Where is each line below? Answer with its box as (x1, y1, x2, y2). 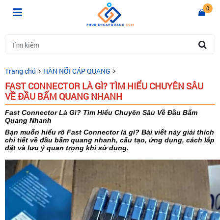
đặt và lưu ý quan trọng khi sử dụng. (5, 144, 131, 152)
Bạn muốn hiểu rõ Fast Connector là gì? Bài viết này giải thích (5, 128, 214, 136)
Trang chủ (5, 66, 36, 76)
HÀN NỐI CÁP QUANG (43, 66, 110, 76)
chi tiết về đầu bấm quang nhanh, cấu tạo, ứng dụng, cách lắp (5, 136, 215, 144)
